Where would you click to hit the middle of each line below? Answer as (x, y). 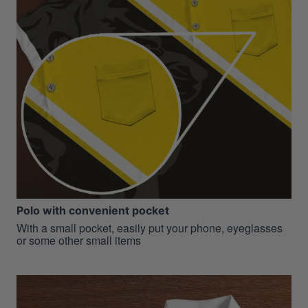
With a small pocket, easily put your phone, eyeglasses (150, 228)
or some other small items (79, 241)
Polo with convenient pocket (93, 211)
